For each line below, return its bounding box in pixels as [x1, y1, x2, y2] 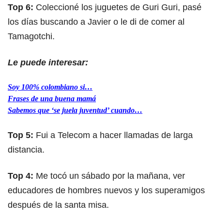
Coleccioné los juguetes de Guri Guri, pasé [36, 2, 201, 12]
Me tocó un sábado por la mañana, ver [36, 170, 185, 181]
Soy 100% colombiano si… [8, 82, 93, 91]
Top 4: [8, 170, 36, 181]
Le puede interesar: [8, 57, 88, 67]
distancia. [8, 144, 45, 155]
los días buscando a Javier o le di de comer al [8, 16, 185, 27]
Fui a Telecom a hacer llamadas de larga [36, 130, 193, 140]
